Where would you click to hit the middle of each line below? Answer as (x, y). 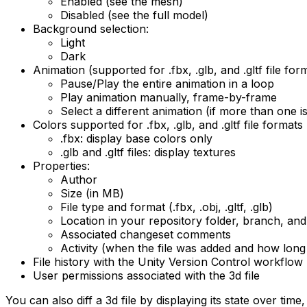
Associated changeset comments (146, 235)
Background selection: (91, 29)
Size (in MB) (92, 194)
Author (79, 180)
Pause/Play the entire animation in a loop (167, 84)
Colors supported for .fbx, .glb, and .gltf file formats (168, 125)
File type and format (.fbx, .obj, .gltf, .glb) (167, 207)
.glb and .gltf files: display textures (148, 152)
